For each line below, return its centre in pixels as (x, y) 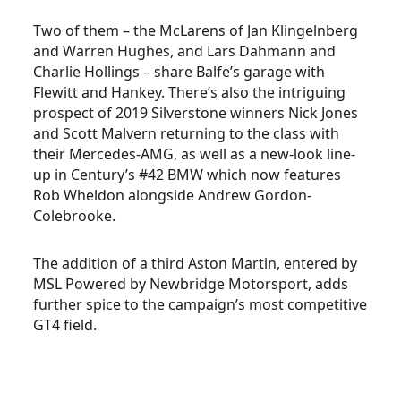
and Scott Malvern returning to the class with (187, 133)
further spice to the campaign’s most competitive (200, 304)
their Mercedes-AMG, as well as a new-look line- (195, 154)
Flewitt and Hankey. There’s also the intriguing (190, 92)
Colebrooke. (75, 216)
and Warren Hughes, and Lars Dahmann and (185, 51)
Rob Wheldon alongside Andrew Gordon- (173, 195)
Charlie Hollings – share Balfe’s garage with (179, 72)
